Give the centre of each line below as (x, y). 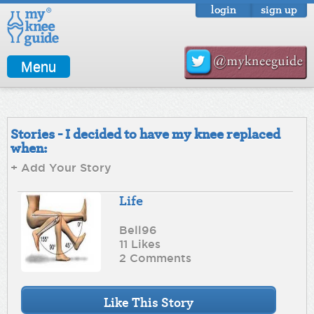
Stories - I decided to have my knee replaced (146, 134)
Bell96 (138, 230)
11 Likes (140, 244)
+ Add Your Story (61, 168)
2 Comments (156, 258)
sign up (279, 9)
